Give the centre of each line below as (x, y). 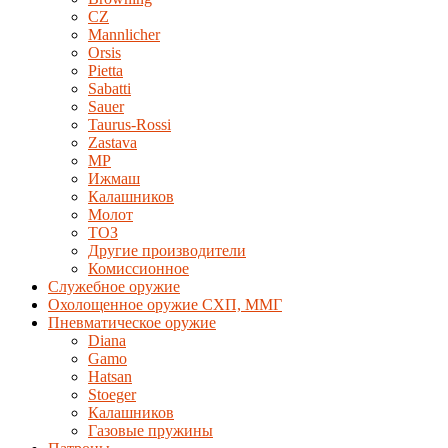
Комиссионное (138, 268)
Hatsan (110, 376)
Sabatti (109, 88)
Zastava (112, 142)
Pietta (105, 70)
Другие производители (167, 250)
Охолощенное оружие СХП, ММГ (165, 304)
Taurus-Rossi (129, 124)
